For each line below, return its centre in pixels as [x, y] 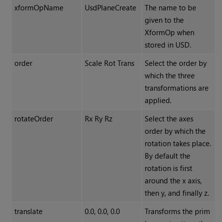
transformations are [176, 88]
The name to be [170, 8]
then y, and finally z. [177, 193]
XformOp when [169, 32]
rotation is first [168, 168]
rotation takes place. [178, 143]
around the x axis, [173, 181]
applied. [158, 100]
